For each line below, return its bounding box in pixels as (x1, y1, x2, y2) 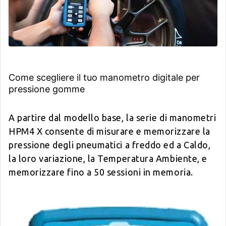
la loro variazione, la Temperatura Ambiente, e (9, 153, 207, 163)
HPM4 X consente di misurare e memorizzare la (9, 126, 210, 136)
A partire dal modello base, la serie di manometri (9, 112, 216, 123)
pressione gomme (9, 83, 85, 94)
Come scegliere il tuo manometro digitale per (9, 72, 200, 83)
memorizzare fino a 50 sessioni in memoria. (9, 166, 193, 177)
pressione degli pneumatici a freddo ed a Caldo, (9, 139, 211, 150)
